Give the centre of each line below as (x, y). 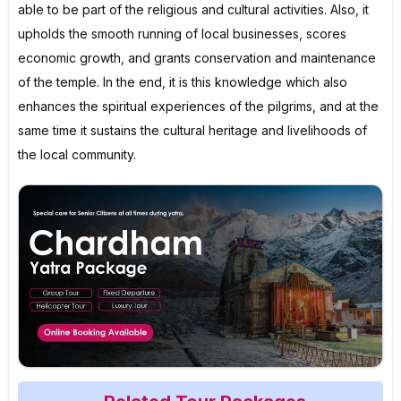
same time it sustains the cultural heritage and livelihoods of (192, 131)
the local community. (77, 155)
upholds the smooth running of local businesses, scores (182, 34)
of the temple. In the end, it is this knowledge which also (183, 82)
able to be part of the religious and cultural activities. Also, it (193, 10)
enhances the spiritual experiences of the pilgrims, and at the (198, 107)
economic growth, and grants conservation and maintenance (197, 58)
